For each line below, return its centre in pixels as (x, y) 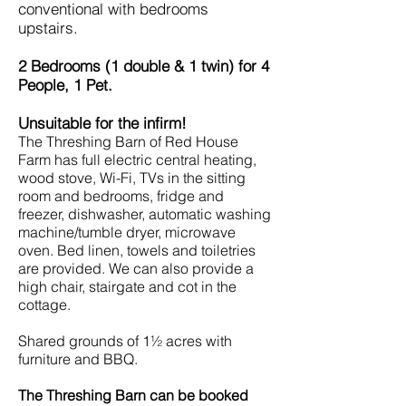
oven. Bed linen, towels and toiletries (137, 250)
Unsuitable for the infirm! (102, 123)
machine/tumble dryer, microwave (127, 232)
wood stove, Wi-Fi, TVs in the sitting (132, 178)
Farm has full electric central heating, (137, 159)
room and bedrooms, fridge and (121, 196)
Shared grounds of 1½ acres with (125, 341)
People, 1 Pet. (65, 85)
